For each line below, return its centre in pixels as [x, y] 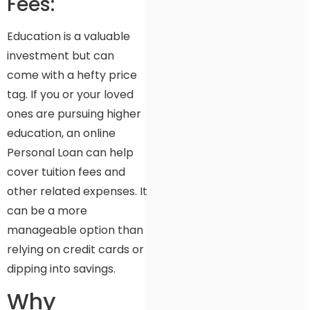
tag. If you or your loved [70, 95]
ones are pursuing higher [74, 114]
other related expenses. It [77, 192]
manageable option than [75, 230]
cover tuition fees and [66, 172]
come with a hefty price [72, 75]
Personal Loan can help [70, 153]
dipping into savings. [61, 269]
